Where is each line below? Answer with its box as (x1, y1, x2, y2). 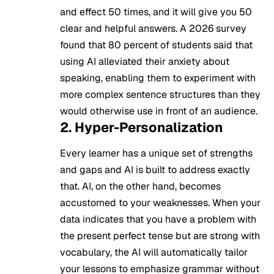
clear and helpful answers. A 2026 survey (60, 22, 246, 35)
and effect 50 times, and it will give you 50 (60, 6, 252, 19)
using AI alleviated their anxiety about (60, 55, 229, 68)
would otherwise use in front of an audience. (60, 105, 257, 118)
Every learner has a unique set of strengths (60, 146, 253, 160)
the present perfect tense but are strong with (60, 229, 260, 242)
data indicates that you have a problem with (60, 212, 256, 226)
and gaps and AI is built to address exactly (60, 163, 250, 176)
